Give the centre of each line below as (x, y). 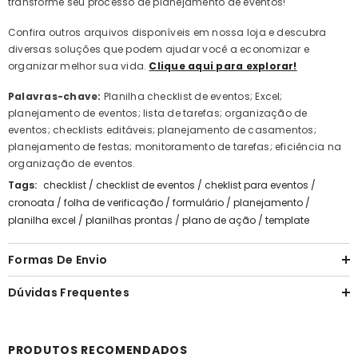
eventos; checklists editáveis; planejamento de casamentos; (162, 130)
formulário (198, 203)
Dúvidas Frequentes (69, 293)
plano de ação (219, 221)
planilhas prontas (129, 221)
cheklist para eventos (257, 185)
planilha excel (42, 221)
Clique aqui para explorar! (223, 66)
